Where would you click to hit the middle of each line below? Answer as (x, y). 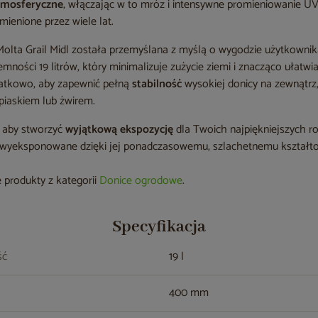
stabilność (157, 84)
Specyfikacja (159, 227)
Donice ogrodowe (141, 181)
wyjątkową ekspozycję (120, 130)
